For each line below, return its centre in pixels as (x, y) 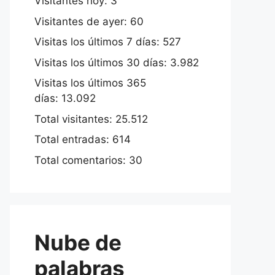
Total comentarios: (82, 160)
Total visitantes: (75, 119)
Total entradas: (73, 140)
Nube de (78, 242)
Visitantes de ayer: (82, 21)
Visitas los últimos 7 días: (99, 42)
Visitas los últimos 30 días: (102, 62)
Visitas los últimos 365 (90, 83)
